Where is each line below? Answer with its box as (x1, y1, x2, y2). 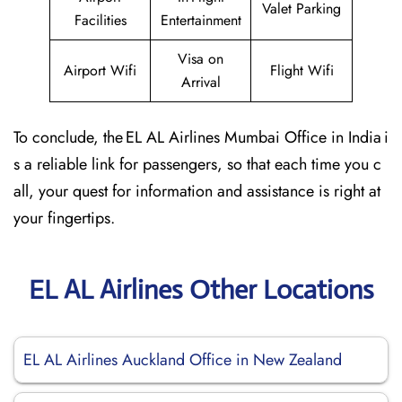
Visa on (178, 48, 223, 69)
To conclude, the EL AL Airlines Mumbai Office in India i (13, 126, 389, 149)
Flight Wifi (269, 60, 334, 81)
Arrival (180, 72, 221, 92)
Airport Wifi (64, 60, 136, 81)
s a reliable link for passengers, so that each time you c (13, 153, 381, 176)
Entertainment (160, 10, 241, 31)
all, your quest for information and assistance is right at (13, 179, 380, 203)
